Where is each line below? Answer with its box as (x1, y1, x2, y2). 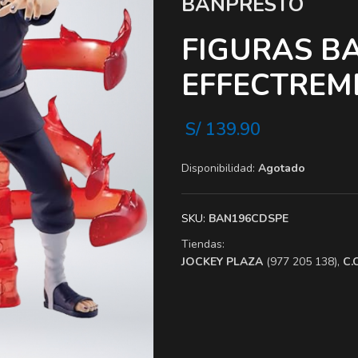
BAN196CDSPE (209, 210, 288, 226)
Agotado (258, 160, 305, 176)
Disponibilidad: (181, 160, 255, 176)
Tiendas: (181, 236, 225, 252)
